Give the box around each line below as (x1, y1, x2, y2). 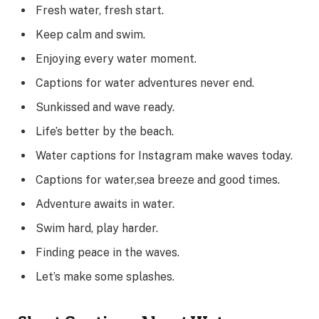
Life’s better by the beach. (36, 125, 174, 139)
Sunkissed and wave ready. (36, 100, 174, 115)
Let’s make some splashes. (36, 270, 174, 284)
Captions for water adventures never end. (36, 76, 254, 90)
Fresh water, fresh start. (36, 4, 164, 18)
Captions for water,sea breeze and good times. (36, 173, 280, 187)
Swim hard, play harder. (36, 221, 158, 236)
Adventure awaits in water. (36, 197, 174, 211)
